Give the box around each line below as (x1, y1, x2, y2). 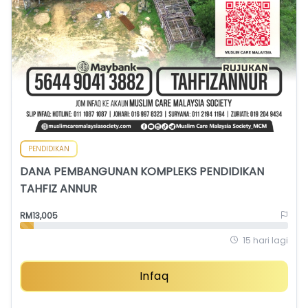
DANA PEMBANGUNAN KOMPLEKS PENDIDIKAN (20, 163, 264, 179)
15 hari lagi (243, 234, 288, 246)
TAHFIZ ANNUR (20, 180, 97, 197)
